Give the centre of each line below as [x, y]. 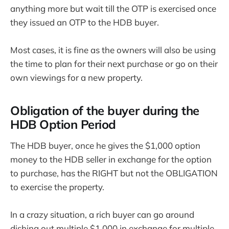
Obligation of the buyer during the [105, 111]
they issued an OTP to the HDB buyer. [85, 22]
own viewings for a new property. [76, 78]
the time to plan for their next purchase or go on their [114, 64]
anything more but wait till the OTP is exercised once [113, 9]
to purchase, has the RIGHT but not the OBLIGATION [114, 173]
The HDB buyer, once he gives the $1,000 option [105, 146]
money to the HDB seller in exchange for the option [111, 159]
